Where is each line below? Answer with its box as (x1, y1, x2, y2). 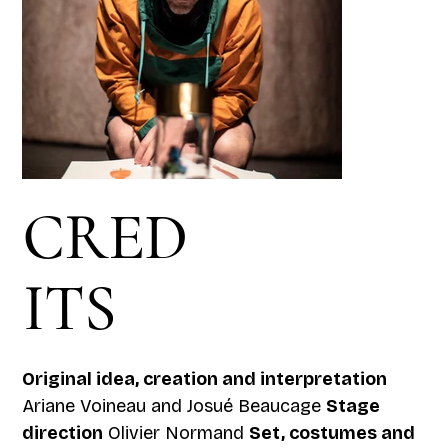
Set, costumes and (249, 421, 416, 444)
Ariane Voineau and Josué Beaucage (22, 394, 327, 417)
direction (22, 421, 104, 444)
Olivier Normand (103, 421, 250, 444)
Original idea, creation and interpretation (22, 367, 388, 390)
